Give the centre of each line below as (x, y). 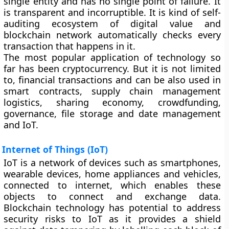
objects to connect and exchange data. (112, 196)
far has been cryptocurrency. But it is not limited (112, 68)
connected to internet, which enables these (112, 185)
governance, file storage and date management (112, 113)
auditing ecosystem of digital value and (112, 24)
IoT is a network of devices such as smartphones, (112, 163)
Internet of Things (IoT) (55, 149)
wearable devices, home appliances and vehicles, (112, 174)
